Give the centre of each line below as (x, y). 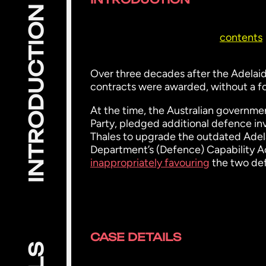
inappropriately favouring (150, 163)
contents (241, 37)
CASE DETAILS (136, 237)
